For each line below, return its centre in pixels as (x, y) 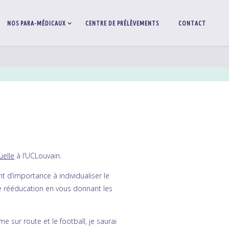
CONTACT (192, 23)
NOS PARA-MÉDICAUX (36, 23)
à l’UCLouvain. (38, 156)
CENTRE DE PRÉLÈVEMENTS (122, 23)
